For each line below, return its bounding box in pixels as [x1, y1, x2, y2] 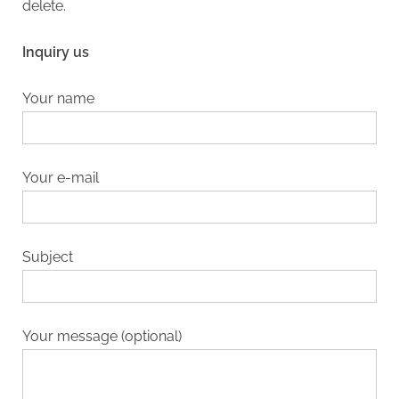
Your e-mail [22, 169, 99, 187]
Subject [22, 248, 73, 266]
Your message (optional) [22, 328, 182, 346]
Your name [22, 90, 94, 108]
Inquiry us [22, 44, 89, 61]
